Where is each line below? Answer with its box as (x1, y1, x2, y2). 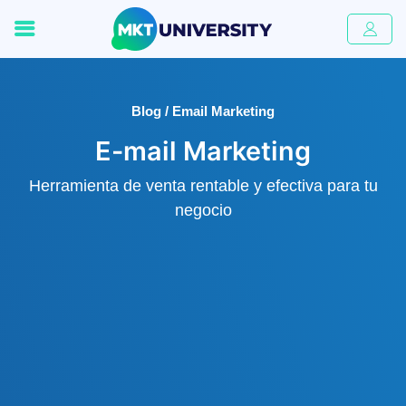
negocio (174, 201, 232, 219)
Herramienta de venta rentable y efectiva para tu (28, 177, 378, 195)
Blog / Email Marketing (131, 103, 275, 119)
